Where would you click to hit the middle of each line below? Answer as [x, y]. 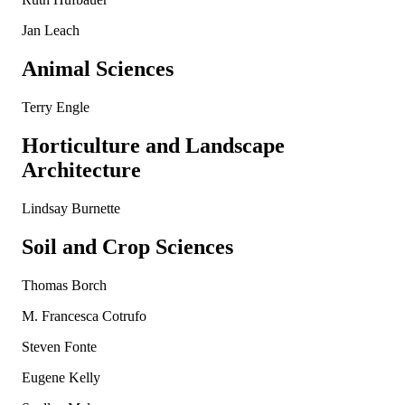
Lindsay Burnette [71, 208]
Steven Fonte [59, 346]
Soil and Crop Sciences [127, 246]
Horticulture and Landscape [153, 145]
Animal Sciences [98, 69]
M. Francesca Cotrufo [84, 316]
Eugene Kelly [61, 377]
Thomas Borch [64, 285]
